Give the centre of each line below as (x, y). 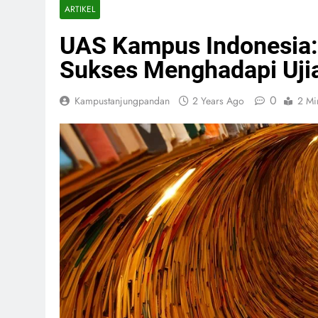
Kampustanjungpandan (122, 101)
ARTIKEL (80, 9)
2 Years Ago (218, 101)
